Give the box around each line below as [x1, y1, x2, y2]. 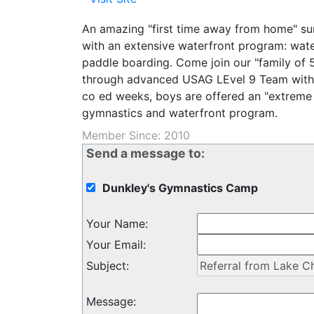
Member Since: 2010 [82, 128, 190, 142]
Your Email [86, 237, 143, 252]
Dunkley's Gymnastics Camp [102, 180, 258, 195]
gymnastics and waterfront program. [82, 105, 278, 120]
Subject [86, 258, 126, 273]
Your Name [86, 216, 145, 231]
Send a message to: [86, 145, 205, 161]
